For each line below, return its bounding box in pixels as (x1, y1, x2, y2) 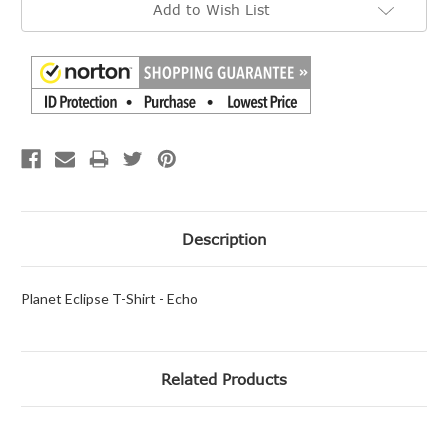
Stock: (21, 7, 58, 21)
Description (181, 229, 267, 248)
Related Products (161, 369, 287, 388)
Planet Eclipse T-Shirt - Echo (21, 289, 198, 307)
